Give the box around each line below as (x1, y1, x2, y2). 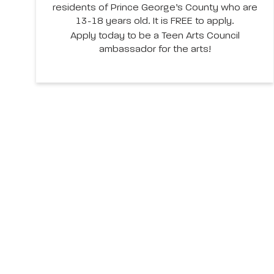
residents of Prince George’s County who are (52, 3, 257, 13)
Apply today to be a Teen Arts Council (70, 31, 240, 42)
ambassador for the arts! (98, 45, 211, 55)
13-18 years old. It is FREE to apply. (75, 17, 235, 27)
